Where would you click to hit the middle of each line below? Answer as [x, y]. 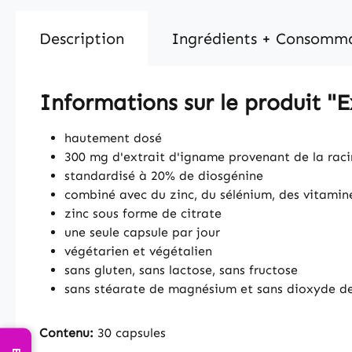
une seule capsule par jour [142, 232]
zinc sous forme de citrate [143, 213]
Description [82, 38]
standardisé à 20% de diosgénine [164, 176]
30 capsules [130, 333]
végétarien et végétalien [138, 251]
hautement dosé [113, 138]
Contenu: [66, 333]
